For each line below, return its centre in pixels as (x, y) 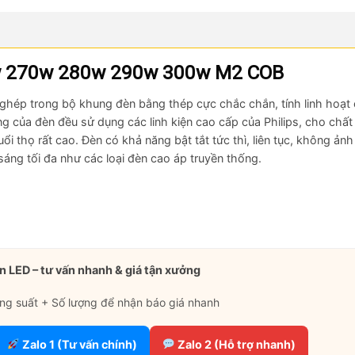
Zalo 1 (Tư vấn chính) (78, 345)
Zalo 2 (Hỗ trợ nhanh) (236, 345)
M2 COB (249, 72)
